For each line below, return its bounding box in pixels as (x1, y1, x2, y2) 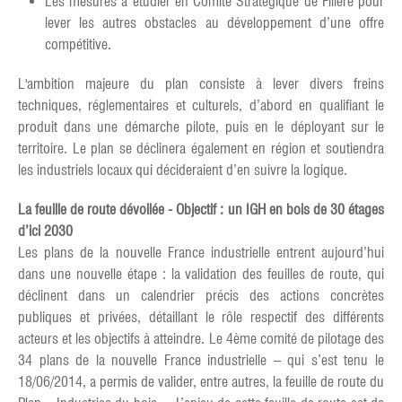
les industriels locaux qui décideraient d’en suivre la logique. (18, 162, 354, 179)
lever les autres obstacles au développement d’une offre (45, 14, 384, 31)
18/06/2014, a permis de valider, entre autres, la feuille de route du (18, 373, 384, 390)
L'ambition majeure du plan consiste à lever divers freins (18, 75, 384, 92)
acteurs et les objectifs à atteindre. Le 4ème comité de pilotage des (18, 330, 384, 347)
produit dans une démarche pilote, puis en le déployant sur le (18, 118, 384, 135)
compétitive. (45, 36, 111, 53)
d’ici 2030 (18, 223, 73, 240)
